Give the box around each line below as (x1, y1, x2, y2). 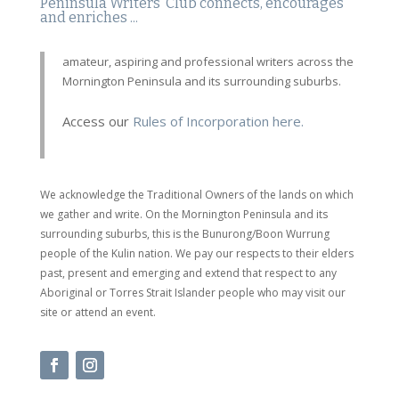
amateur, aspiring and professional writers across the (61, 53, 354, 70)
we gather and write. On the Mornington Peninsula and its (39, 207, 328, 223)
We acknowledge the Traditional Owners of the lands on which (39, 187, 354, 203)
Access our (61, 112, 129, 131)
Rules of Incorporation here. (128, 112, 304, 131)
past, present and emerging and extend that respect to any (39, 265, 337, 281)
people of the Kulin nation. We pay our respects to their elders (39, 246, 354, 262)
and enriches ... (39, 9, 138, 27)
